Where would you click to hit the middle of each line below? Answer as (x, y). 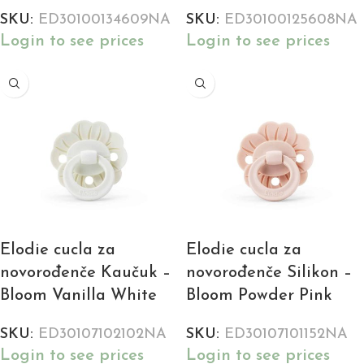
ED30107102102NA (102, 335)
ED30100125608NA (291, 20)
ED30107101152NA (286, 335)
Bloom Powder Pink (259, 296)
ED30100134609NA (104, 20)
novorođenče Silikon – (269, 273)
